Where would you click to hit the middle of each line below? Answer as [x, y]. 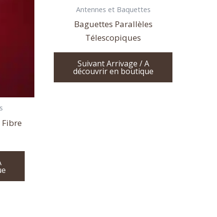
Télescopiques [113, 37]
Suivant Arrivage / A [113, 64]
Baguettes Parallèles [113, 24]
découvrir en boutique [113, 71]
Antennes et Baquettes [113, 9]
